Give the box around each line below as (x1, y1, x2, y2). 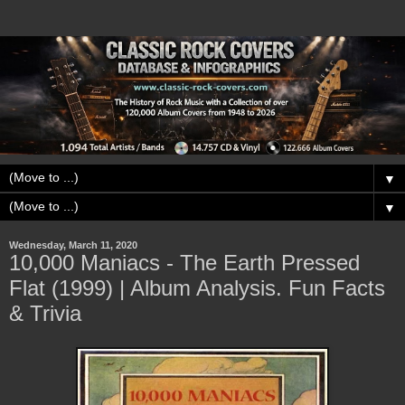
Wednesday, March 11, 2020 (9, 239, 137, 250)
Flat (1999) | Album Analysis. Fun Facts (9, 275, 385, 300)
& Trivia (9, 300, 81, 325)
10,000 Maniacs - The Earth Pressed (9, 250, 360, 275)
